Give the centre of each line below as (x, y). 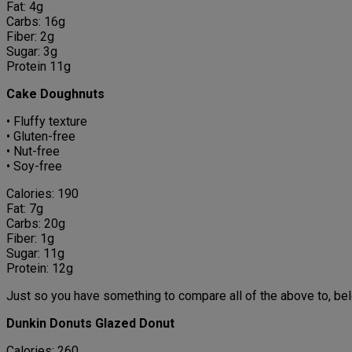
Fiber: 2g (30, 37)
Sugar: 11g (35, 254)
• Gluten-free (41, 137)
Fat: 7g (25, 209)
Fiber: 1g (30, 239)
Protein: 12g (40, 269)
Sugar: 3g (32, 52)
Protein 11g (38, 67)
